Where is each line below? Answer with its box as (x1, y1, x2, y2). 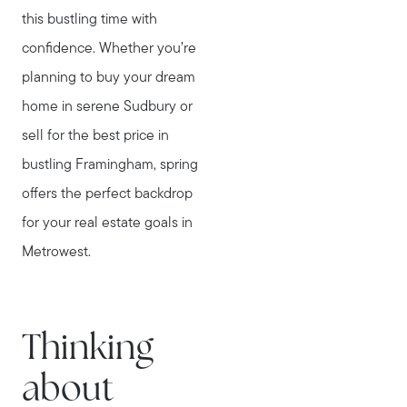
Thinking (22, 333, 154, 369)
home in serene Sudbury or (22, 100, 193, 115)
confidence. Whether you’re (22, 42, 196, 57)
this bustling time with (22, 13, 157, 28)
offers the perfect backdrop (22, 187, 193, 203)
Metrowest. (22, 245, 91, 261)
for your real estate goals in (22, 216, 193, 232)
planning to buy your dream (22, 71, 195, 86)
